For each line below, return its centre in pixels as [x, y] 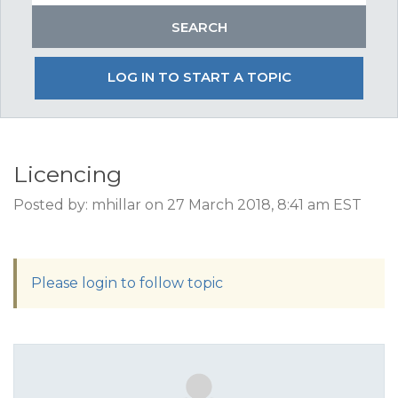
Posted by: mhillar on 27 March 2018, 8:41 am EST [187, 205]
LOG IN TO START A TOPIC [199, 77]
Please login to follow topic [127, 283]
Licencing [68, 174]
